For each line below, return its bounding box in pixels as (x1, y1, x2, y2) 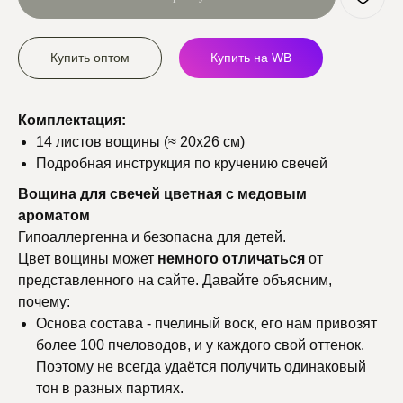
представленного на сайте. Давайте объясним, (18, 272, 332, 288)
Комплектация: (18, 112, 126, 128)
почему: (18, 293, 70, 309)
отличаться (222, 250, 305, 266)
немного (157, 250, 219, 266)
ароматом (18, 207, 94, 223)
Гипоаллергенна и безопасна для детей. (18, 228, 286, 245)
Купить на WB (210, 49, 291, 65)
